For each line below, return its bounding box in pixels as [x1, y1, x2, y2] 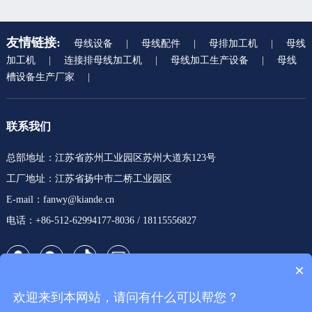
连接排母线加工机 [63, 54, 142, 65]
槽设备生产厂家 [6, 71, 75, 82]
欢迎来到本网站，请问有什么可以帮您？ [13, 290, 240, 304]
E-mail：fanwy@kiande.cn [6, 194, 114, 205]
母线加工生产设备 [170, 54, 249, 65]
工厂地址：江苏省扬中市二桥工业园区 [6, 173, 172, 184]
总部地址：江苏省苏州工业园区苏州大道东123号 [6, 152, 216, 163]
